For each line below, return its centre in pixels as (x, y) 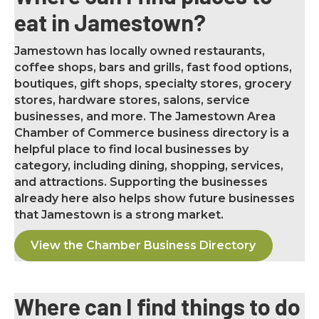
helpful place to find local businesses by (131, 149)
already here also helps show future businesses (155, 198)
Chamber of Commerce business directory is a (152, 133)
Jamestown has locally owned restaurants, (140, 51)
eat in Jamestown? (110, 22)
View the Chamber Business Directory (143, 246)
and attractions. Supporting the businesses (141, 182)
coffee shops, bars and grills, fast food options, (153, 67)
